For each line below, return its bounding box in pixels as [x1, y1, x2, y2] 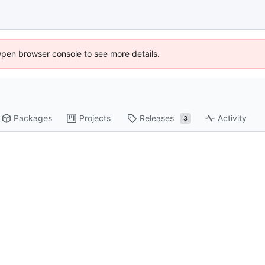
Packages [14, 113, 53, 124]
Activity [218, 113, 247, 124]
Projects [79, 113, 111, 124]
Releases [140, 113, 174, 124]
